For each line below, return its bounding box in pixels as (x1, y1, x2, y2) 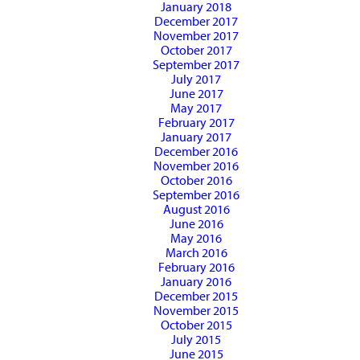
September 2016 (153, 186, 239, 203)
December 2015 (154, 288, 238, 305)
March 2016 (165, 244, 227, 261)
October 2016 (160, 172, 232, 189)
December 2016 (154, 143, 238, 160)
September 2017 (153, 56, 239, 73)
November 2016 (153, 157, 239, 174)
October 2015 (160, 317, 232, 333)
